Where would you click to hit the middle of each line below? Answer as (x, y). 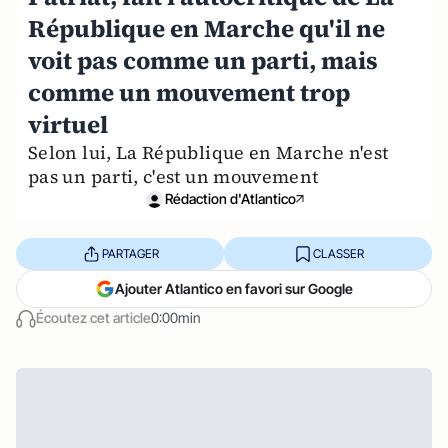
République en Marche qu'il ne (206, 29)
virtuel (68, 125)
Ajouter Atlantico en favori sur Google (234, 289)
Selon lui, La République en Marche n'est (208, 153)
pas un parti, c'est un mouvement (173, 177)
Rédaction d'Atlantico (230, 199)
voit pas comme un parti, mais (203, 61)
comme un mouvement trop (189, 93)
